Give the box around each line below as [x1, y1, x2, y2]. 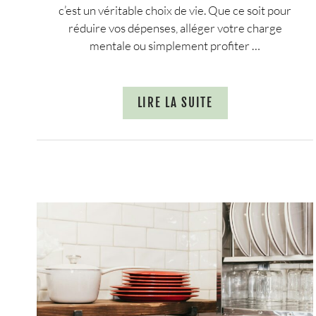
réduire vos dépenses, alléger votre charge [68, 20, 282, 36]
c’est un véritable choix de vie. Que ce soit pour [59, 3, 292, 18]
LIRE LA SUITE [137, 95, 213, 111]
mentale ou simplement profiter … [90, 38, 261, 54]
